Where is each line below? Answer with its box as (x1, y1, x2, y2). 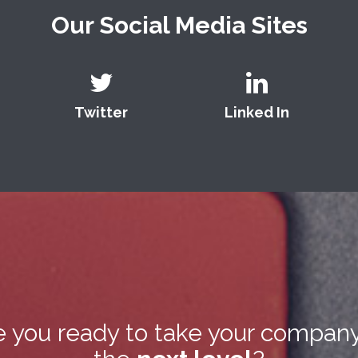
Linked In (225, 104, 289, 121)
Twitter (74, 104, 128, 121)
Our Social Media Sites (50, 11, 308, 39)
